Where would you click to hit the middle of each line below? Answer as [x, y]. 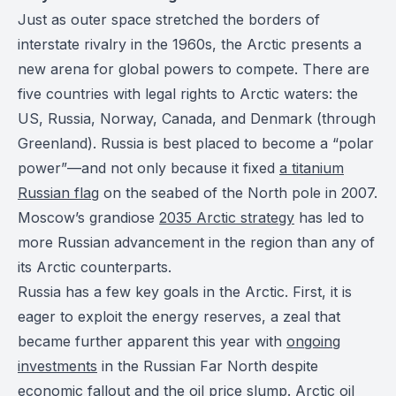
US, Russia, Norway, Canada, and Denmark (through [197, 118]
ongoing [313, 341]
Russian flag [58, 193]
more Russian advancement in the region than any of [196, 242]
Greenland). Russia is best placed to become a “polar [196, 143]
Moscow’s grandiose [88, 217]
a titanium [312, 168]
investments [57, 366]
